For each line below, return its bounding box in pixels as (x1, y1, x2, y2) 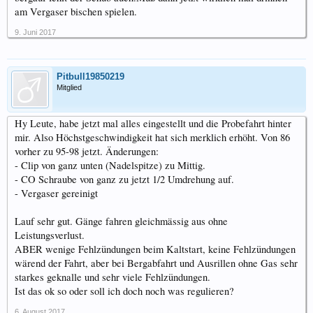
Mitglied (57, 83, 82, 92)
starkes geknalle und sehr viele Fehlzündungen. (15, 270, 210, 284)
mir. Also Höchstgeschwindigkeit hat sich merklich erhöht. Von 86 (15, 131, 290, 145)
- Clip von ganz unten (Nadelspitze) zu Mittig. (15, 159, 205, 173)
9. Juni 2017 (15, 28, 56, 37)
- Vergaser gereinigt (15, 187, 98, 201)
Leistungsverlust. (15, 228, 85, 242)
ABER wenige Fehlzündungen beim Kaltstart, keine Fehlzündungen (15, 242, 296, 256)
